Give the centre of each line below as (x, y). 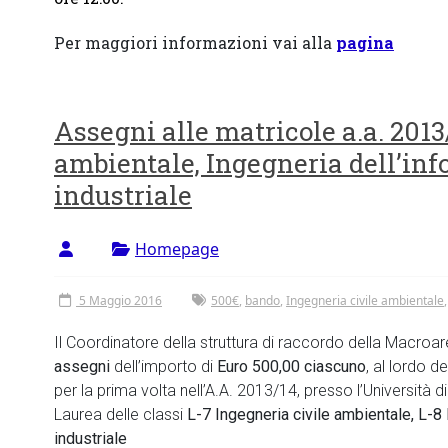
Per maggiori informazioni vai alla (195, 42)
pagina (365, 42)
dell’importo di (163, 366)
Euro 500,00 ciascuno (291, 366)
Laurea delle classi (120, 414)
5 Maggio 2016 (120, 300)
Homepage (177, 249)
